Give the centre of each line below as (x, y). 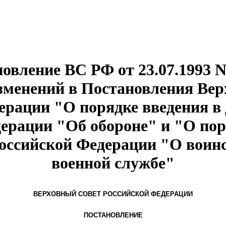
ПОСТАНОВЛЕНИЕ (113, 215)
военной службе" (113, 163)
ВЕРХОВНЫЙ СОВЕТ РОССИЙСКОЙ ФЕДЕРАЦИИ (113, 194)
